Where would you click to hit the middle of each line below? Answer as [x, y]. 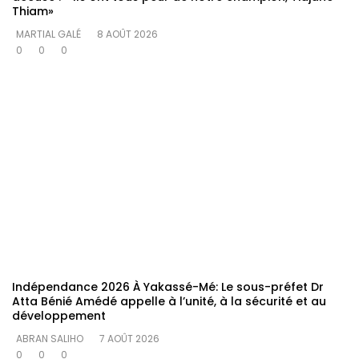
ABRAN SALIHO [50, 339]
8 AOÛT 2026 [127, 34]
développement [59, 316]
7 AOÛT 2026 [129, 339]
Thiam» [33, 12]
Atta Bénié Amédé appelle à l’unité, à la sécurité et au [169, 302]
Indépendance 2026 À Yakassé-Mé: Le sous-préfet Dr [168, 287]
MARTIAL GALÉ [48, 34]
